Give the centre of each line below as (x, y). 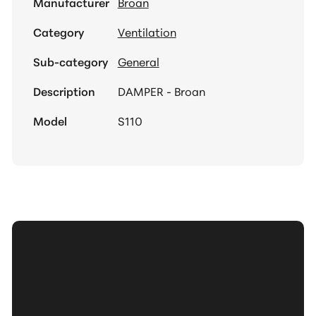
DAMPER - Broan (161, 91)
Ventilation (147, 32)
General (138, 61)
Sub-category (70, 61)
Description (64, 91)
